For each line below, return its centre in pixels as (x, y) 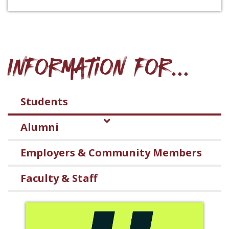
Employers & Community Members (111, 153)
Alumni (40, 127)
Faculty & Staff (59, 178)
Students (44, 102)
